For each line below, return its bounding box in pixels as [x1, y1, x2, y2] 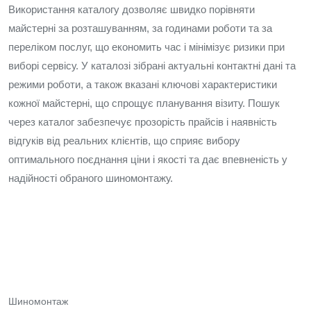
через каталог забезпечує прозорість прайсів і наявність [8, 116, 277, 128]
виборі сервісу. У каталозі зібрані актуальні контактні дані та [8, 60, 296, 72]
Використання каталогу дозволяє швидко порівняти [8, 3, 255, 15]
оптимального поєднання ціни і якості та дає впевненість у [8, 153, 287, 165]
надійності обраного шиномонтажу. [8, 172, 173, 184]
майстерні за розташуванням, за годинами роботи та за [8, 22, 272, 34]
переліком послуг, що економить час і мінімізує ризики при [8, 41, 285, 53]
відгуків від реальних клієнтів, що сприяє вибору [8, 135, 240, 146]
